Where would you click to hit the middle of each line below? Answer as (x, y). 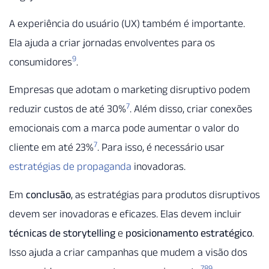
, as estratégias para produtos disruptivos (165, 194)
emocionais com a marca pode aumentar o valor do (124, 128)
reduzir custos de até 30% (68, 109)
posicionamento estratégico (189, 233)
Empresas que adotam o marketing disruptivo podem (130, 90)
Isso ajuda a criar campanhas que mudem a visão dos (128, 252)
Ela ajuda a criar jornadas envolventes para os (112, 43)
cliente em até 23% (51, 147)
